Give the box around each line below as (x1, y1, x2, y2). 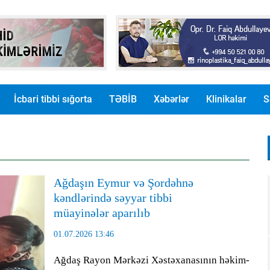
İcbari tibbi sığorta (13, 93, 92, 105)
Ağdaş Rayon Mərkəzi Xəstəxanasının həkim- (54, 254, 250, 266)
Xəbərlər (153, 93, 189, 105)
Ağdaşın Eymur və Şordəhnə (54, 176, 193, 189)
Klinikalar (206, 93, 246, 105)
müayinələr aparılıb (54, 206, 156, 219)
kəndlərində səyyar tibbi (54, 191, 172, 204)
